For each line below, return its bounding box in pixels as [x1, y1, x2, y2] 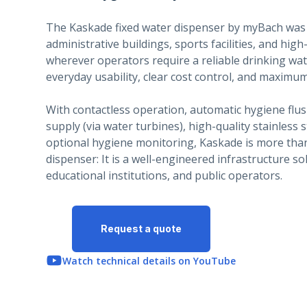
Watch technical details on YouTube [62, 254, 236, 267]
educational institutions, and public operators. [46, 168, 283, 183]
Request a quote [100, 223, 182, 234]
